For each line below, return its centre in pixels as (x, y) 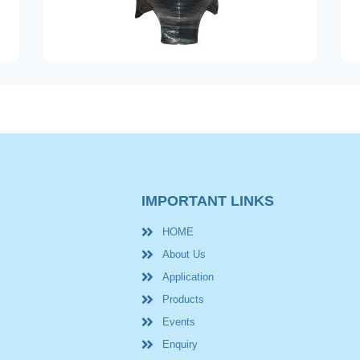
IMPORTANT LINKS (207, 201)
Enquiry (180, 345)
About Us (184, 255)
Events (178, 322)
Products (183, 300)
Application (188, 277)
